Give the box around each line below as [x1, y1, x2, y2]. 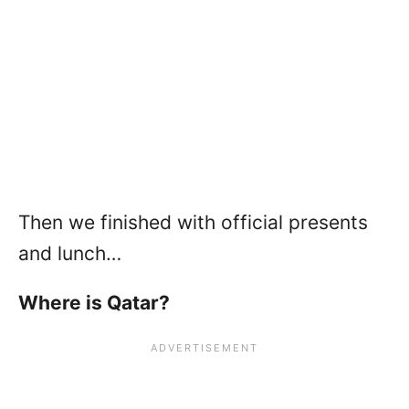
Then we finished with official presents [18, 211, 368, 235]
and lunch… [18, 242, 121, 266]
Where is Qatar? [18, 291, 170, 315]
